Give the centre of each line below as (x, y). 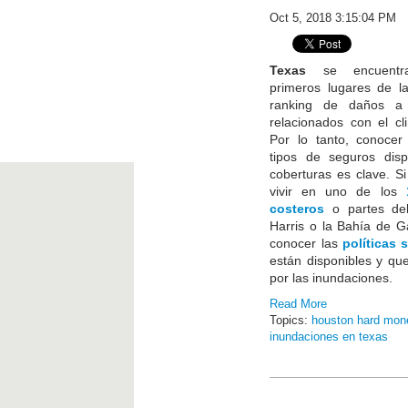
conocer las (304, 243)
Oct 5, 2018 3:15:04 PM (333, 18)
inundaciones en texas (329, 337)
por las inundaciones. (331, 278)
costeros (297, 209)
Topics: (291, 320)
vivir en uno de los (338, 191)
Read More (299, 304)
